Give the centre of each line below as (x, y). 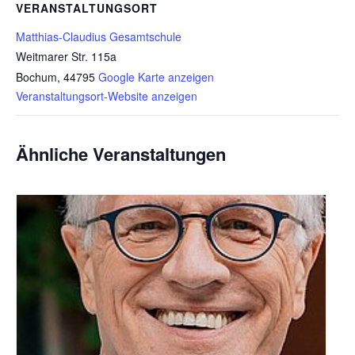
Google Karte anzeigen (156, 77)
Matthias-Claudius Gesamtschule (99, 37)
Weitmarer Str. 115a (66, 57)
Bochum (36, 77)
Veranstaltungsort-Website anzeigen (107, 96)
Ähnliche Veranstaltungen (121, 154)
